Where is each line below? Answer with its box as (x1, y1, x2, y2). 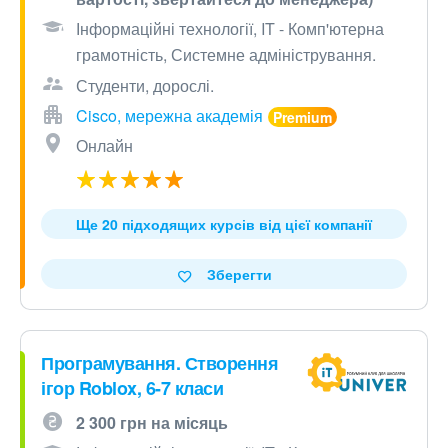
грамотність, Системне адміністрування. (76, 43, 376, 67)
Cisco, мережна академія (76, 104, 263, 128)
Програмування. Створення (41, 350, 278, 377)
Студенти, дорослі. (76, 74, 214, 98)
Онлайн (76, 134, 133, 158)
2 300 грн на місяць (76, 411, 228, 435)
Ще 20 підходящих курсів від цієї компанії (76, 214, 372, 235)
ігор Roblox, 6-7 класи (41, 375, 223, 402)
